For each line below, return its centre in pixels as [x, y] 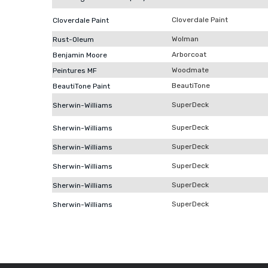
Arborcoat [189, 54]
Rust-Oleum [73, 39]
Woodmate [190, 70]
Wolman [185, 39]
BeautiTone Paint [81, 86]
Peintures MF [75, 71]
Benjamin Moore [80, 55]
